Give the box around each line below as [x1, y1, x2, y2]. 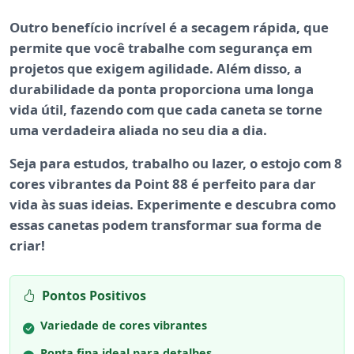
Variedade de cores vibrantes [40, 317, 207, 333]
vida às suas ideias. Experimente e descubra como [9, 194, 336, 213]
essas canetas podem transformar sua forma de [9, 215, 322, 234]
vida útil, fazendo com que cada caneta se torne [9, 100, 322, 119]
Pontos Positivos [42, 286, 146, 304]
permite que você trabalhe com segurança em [9, 38, 312, 57]
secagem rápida [191, 17, 296, 36]
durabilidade [9, 79, 95, 98]
